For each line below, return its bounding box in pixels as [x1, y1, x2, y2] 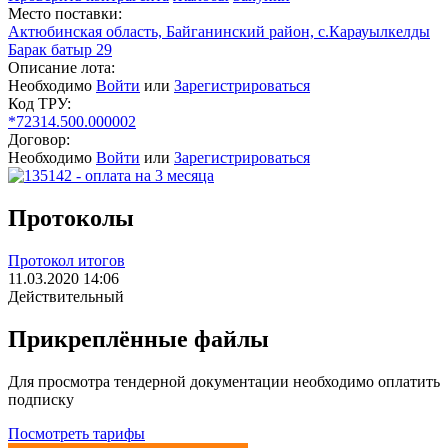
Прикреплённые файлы [8, 325, 269, 352]
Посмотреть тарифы [8, 424, 145, 442]
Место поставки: [8, 5, 122, 23]
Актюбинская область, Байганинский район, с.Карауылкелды [8, 23, 430, 41]
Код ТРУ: [8, 95, 71, 113]
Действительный [8, 288, 124, 306]
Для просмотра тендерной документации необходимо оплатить [8, 372, 440, 390]
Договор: [8, 131, 70, 149]
